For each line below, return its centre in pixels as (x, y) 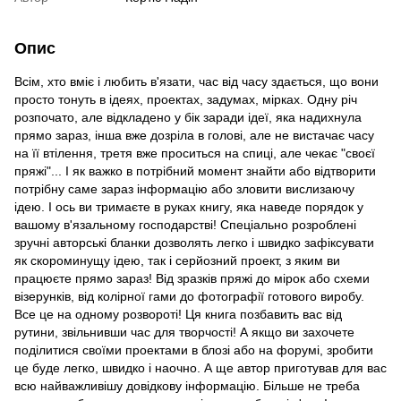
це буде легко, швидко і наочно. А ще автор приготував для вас (200, 367)
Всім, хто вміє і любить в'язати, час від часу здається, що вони (196, 81)
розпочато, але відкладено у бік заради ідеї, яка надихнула (188, 117)
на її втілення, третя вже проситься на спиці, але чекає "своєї (195, 153)
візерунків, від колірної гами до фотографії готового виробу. (189, 296)
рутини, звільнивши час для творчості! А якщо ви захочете (184, 332)
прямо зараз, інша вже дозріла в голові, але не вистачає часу (194, 135)
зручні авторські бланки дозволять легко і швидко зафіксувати (194, 242)
